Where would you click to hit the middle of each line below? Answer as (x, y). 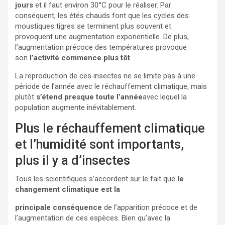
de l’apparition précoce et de (150, 207)
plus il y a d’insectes (73, 160)
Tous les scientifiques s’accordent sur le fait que (95, 179)
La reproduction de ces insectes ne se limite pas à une (105, 76)
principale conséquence (59, 207)
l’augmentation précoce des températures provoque (101, 47)
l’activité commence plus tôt (80, 58)
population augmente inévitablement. (76, 107)
